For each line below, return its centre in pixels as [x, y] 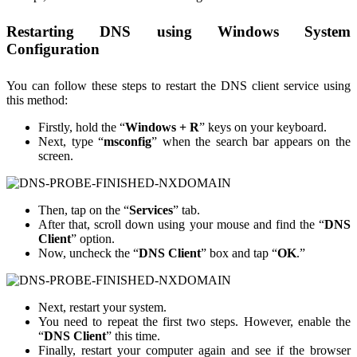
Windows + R [162, 127]
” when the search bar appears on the [251, 141]
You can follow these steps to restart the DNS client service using [178, 85]
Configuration [53, 49]
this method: [37, 100]
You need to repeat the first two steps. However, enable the [194, 321]
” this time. [133, 335]
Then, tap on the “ [84, 210]
